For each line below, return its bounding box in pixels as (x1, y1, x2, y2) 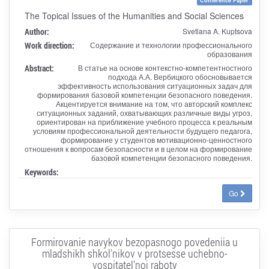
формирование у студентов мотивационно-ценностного (60, 134, 252, 145)
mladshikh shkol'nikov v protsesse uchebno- (42, 246, 227, 261)
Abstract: (24, 62, 54, 74)
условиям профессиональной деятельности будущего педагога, (32, 125, 252, 136)
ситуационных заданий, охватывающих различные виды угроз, (36, 107, 252, 118)
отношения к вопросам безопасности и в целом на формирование (24, 143, 252, 154)
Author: (24, 25, 49, 37)
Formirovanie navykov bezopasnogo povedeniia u (31, 234, 238, 249)
